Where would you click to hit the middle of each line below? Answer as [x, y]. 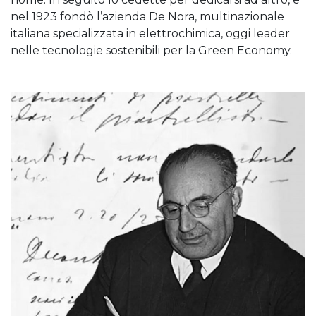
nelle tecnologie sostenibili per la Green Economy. [154, 50]
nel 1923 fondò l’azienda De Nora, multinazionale [147, 16]
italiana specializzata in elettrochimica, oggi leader [150, 33]
